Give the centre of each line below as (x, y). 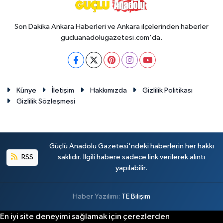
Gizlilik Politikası (168, 91)
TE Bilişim (136, 197)
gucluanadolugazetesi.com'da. (111, 38)
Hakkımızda (108, 91)
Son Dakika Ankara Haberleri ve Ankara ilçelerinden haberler (111, 27)
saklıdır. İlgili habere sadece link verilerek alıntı (132, 157)
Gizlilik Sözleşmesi (46, 102)
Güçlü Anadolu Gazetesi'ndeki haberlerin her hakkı (131, 146)
